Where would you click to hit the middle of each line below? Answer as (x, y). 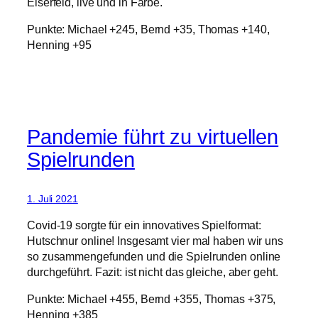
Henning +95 (59, 45)
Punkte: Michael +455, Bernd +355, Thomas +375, (152, 299)
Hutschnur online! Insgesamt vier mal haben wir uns (155, 241)
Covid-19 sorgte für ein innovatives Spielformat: (144, 225)
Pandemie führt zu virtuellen (153, 137)
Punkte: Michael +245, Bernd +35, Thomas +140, (148, 29)
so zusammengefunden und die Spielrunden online (154, 257)
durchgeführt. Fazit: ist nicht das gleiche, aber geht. (153, 272)
